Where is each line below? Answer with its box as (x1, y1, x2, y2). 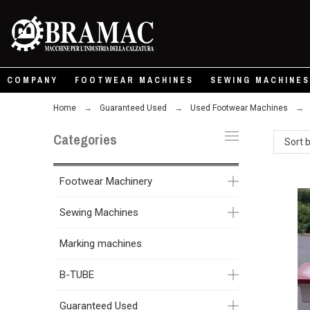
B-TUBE (60, 268, 95, 281)
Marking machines (60, 237, 143, 250)
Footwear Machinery (60, 175, 153, 188)
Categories (53, 130, 118, 149)
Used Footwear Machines (190, 103, 289, 113)
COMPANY (7, 75, 58, 86)
